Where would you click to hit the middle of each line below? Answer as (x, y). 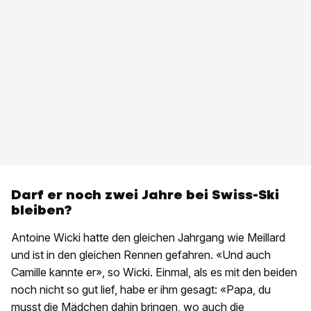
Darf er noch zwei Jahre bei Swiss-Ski (145, 195)
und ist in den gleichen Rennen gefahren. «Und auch (141, 255)
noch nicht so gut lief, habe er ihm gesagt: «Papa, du (141, 290)
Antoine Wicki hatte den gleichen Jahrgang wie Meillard (148, 238)
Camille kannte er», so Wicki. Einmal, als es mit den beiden (154, 272)
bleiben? (41, 210)
